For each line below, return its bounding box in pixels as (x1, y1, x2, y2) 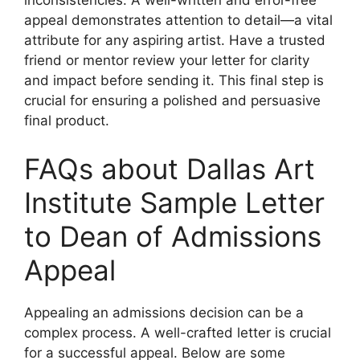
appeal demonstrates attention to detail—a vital (24, 12, 333, 29)
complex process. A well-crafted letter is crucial (24, 324, 331, 341)
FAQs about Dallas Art (24, 151, 315, 186)
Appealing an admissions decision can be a (24, 304, 304, 321)
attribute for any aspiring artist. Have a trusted (24, 32, 325, 49)
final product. (24, 112, 109, 129)
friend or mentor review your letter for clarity (24, 52, 309, 69)
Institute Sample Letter (24, 185, 325, 219)
